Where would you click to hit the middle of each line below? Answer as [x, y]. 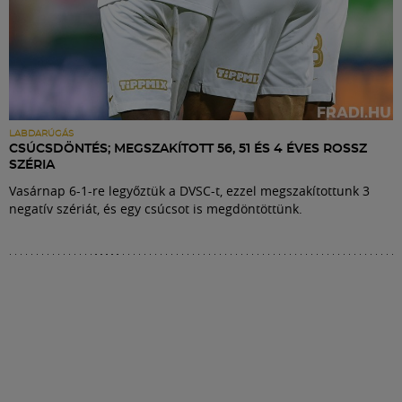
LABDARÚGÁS [41, 134]
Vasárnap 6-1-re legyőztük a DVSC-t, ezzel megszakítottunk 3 [189, 191]
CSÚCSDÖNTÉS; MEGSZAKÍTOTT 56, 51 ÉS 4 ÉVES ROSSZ [188, 149]
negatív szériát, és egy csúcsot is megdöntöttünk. [156, 209]
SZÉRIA [32, 166]
